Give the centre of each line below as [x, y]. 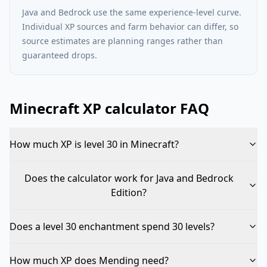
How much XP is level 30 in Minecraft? [94, 144]
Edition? [129, 193]
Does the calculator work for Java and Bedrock [129, 178]
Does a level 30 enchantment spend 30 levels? [112, 226]
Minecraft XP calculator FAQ [109, 108]
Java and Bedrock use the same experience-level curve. [132, 12]
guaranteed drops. [60, 55]
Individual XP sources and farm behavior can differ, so [130, 27]
